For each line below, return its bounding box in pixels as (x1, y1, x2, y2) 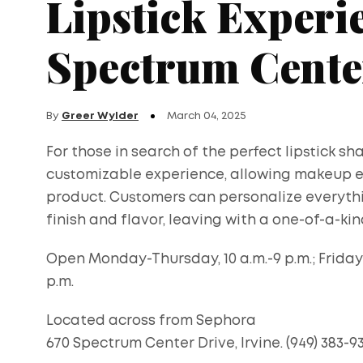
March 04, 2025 (167, 111, 246, 121)
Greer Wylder (62, 111, 139, 121)
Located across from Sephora (46, 314, 256, 327)
